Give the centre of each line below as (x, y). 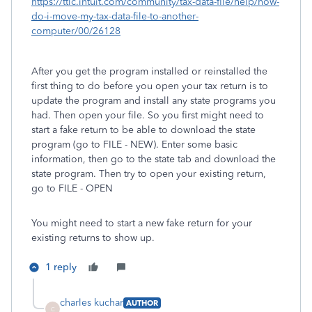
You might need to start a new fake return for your (142, 223)
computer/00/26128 (76, 31)
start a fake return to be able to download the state (143, 130)
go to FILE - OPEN (72, 188)
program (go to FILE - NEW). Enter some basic (134, 145)
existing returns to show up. (93, 238)
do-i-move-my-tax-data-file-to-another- (115, 16)
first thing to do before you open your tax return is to (150, 86)
